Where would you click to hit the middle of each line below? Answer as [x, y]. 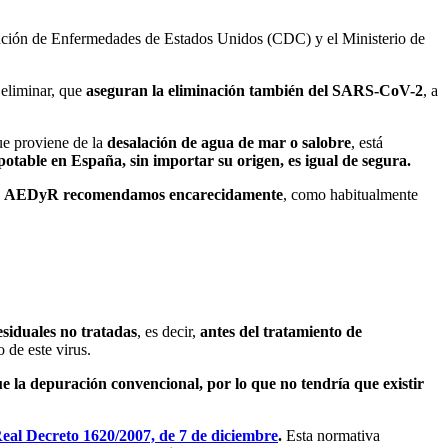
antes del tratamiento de [279, 331]
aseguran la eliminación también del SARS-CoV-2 [252, 90]
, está [367, 142]
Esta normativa [333, 435]
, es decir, [166, 331]
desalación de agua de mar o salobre [229, 142]
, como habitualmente [350, 194]
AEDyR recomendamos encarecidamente [143, 194]
